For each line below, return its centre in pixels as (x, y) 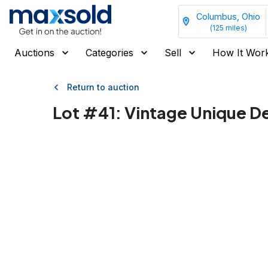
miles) (235, 28)
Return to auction (103, 87)
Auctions (34, 53)
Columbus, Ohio (228, 16)
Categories (109, 53)
